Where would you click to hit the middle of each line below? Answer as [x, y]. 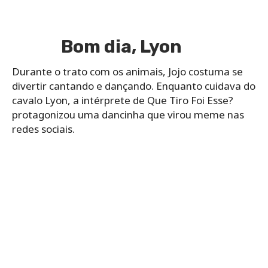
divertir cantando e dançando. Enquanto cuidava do [134, 86]
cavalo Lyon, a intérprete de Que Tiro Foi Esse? [123, 100]
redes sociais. [43, 129]
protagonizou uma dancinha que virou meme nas [128, 114]
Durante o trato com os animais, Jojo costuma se [127, 71]
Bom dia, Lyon [121, 46]
